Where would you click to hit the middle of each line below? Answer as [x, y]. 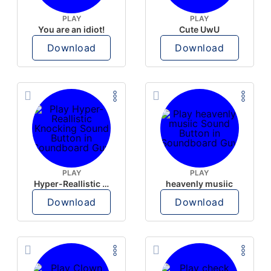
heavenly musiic [200, 184]
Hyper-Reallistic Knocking [105, 184]
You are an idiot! [72, 29]
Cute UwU [200, 29]
